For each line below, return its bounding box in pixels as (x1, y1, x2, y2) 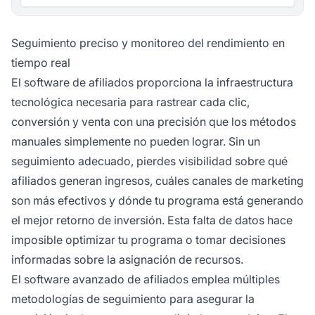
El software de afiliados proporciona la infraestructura (11, 75, 293, 89)
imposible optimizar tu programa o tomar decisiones (11, 232, 285, 247)
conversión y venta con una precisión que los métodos (11, 114, 296, 129)
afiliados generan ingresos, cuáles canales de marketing (11, 173, 304, 188)
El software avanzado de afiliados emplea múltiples (11, 271, 280, 286)
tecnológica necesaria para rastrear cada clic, (11, 94, 250, 109)
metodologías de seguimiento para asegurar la (11, 291, 255, 306)
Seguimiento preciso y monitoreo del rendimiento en (11, 35, 285, 50)
